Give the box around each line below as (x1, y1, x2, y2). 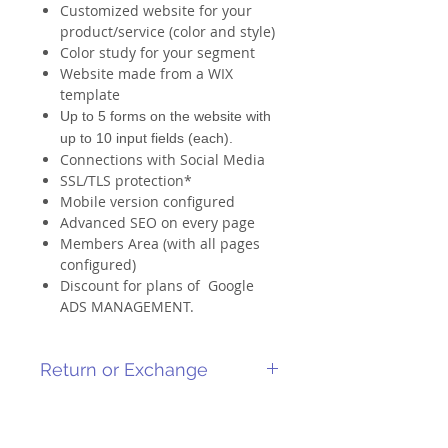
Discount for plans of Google (60, 276, 254, 296)
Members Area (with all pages (60, 234, 260, 254)
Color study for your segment (60, 43, 255, 63)
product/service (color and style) (60, 22, 275, 42)
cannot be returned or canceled (40, 420, 253, 440)
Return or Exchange (40, 359, 208, 381)
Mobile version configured (60, 192, 235, 212)
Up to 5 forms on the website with (60, 108, 271, 125)
